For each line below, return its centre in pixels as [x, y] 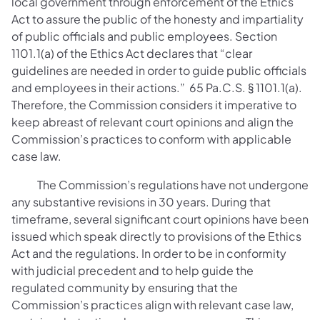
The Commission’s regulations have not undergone [160, 184]
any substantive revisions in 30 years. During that [141, 201]
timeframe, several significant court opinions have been [160, 219]
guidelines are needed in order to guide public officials [159, 70]
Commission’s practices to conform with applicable [151, 139]
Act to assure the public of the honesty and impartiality [157, 19]
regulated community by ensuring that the [125, 287]
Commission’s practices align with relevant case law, [152, 304]
